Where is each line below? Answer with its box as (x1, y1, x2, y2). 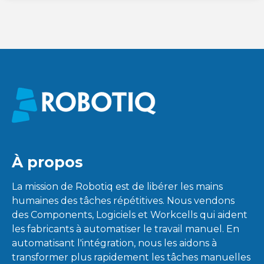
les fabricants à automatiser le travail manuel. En (12, 223, 240, 235)
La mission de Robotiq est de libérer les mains (12, 180, 223, 192)
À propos (12, 153, 84, 171)
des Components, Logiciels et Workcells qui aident (12, 209, 248, 220)
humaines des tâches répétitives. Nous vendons (12, 194, 235, 206)
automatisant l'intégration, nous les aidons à (12, 237, 217, 249)
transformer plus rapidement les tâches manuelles (12, 251, 251, 263)
